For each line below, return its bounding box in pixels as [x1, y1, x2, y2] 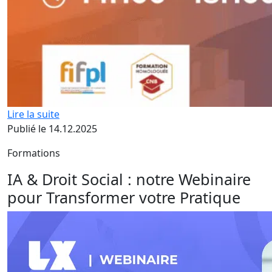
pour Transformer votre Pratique [7, 187, 240, 208]
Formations [7, 146, 60, 160]
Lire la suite [7, 107, 59, 121]
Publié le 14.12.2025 [7, 122, 97, 135]
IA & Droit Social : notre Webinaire [7, 169, 251, 189]
